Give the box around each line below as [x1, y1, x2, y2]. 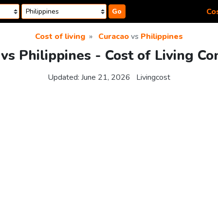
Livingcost [136, 72, 170, 83]
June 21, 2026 [81, 72, 130, 83]
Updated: [48, 72, 81, 83]
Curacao [98, 31, 129, 42]
